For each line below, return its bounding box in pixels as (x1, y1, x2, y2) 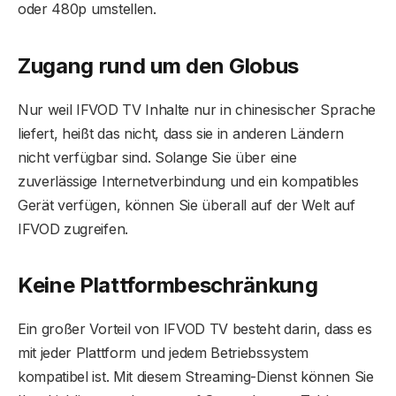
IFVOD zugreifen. (18, 219, 128, 238)
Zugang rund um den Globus (18, 52, 299, 79)
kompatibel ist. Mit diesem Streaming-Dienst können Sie (18, 368, 374, 386)
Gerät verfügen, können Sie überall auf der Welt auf (18, 195, 355, 214)
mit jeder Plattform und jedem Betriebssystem (18, 344, 308, 362)
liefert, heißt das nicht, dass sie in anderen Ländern (18, 124, 345, 142)
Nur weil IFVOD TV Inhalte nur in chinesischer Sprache (18, 100, 377, 118)
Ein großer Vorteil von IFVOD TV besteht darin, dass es (18, 320, 372, 339)
